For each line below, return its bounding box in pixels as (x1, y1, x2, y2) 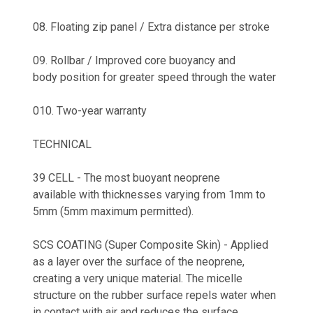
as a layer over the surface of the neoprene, (33, 254, 245, 268)
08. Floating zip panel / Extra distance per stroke (33, 20, 270, 34)
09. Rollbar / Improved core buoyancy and (33, 53, 235, 67)
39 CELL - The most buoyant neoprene (33, 170, 220, 184)
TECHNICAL (33, 137, 92, 151)
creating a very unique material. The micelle (33, 271, 242, 285)
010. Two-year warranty (33, 103, 147, 117)
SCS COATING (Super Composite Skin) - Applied (33, 238, 268, 252)
